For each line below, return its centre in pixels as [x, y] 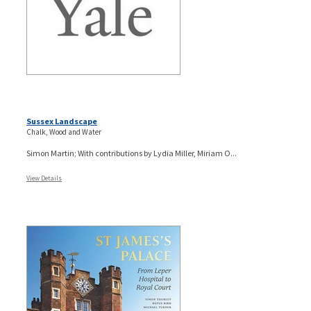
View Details [44, 178]
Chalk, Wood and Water [64, 132]
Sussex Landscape [62, 121]
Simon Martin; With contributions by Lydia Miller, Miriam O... [132, 153]
